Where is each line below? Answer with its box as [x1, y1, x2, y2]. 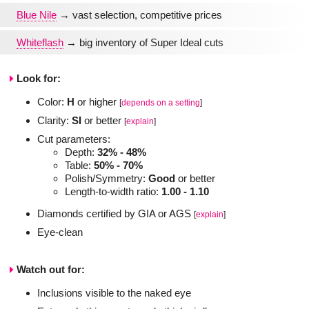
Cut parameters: [37, 132, 110, 145]
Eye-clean [37, 226, 83, 238]
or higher [74, 95, 119, 108]
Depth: [65, 146, 97, 158]
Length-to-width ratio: [65, 185, 161, 197]
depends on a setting [121, 97, 200, 108]
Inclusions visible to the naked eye [37, 286, 191, 299]
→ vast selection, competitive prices [57, 8, 222, 21]
